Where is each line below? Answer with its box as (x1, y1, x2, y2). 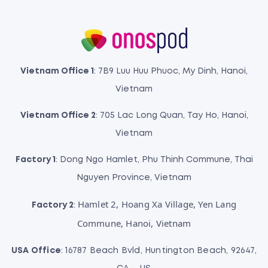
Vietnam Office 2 (20, 111, 96, 119)
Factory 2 (31, 201, 74, 209)
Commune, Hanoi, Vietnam (77, 217, 191, 229)
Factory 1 (15, 156, 56, 163)
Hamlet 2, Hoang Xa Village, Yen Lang (77, 197, 237, 210)
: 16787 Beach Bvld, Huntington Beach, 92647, (61, 246, 257, 254)
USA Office (11, 246, 62, 254)
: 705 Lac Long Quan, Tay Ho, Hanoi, (95, 111, 248, 119)
